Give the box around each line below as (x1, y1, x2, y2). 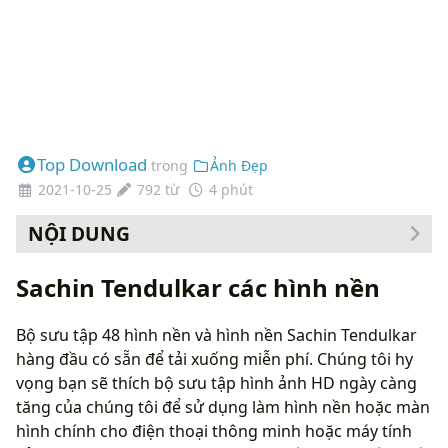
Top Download (37, 153, 147, 176)
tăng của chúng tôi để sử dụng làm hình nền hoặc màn (16, 395, 430, 418)
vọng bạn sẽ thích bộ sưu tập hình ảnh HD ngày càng (16, 371, 417, 394)
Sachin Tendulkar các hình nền (16, 270, 380, 304)
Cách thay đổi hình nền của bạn (47, 261, 262, 281)
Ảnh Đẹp (209, 156, 268, 175)
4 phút (204, 180, 257, 199)
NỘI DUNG (28, 219, 130, 247)
